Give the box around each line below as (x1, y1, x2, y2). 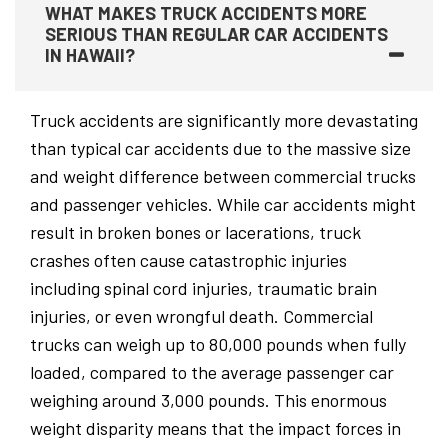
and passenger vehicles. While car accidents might (30, 193, 416, 216)
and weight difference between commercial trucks (30, 165, 416, 188)
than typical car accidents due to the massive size (30, 137, 411, 160)
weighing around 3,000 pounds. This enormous (30, 389, 387, 412)
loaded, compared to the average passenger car (30, 361, 394, 384)
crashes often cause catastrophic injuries (30, 249, 347, 272)
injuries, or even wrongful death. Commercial (30, 305, 373, 328)
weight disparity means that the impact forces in (30, 417, 401, 440)
